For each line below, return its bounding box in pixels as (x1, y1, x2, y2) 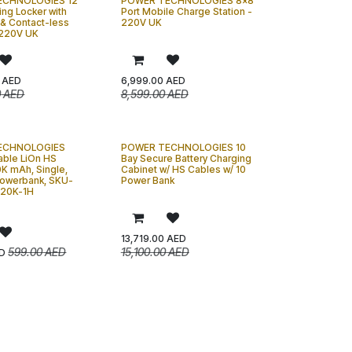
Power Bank (120, 174, 174, 186)
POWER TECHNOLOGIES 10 (120, 141, 246, 153)
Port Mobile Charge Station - (120, 5, 252, 17)
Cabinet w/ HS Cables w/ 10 (120, 163, 246, 175)
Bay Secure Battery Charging (120, 152, 251, 164)
